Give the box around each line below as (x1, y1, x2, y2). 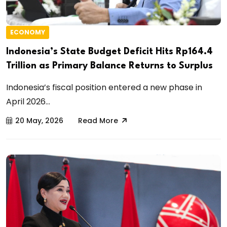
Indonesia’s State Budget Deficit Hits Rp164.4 (6, 47, 213, 56)
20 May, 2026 (15, 115, 63, 126)
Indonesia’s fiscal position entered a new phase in (6, 81, 202, 93)
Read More (78, 115, 118, 126)
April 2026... (6, 95, 50, 107)
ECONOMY (10, 28, 45, 37)
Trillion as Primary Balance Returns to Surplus (6, 61, 213, 70)
